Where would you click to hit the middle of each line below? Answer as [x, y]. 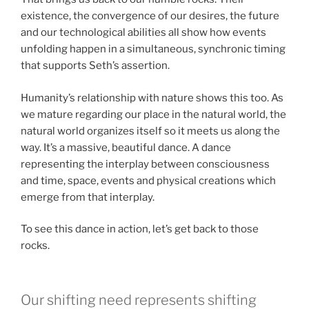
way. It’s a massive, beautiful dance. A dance [126, 147]
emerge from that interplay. [88, 197]
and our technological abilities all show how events [143, 33]
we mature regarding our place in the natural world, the [153, 114]
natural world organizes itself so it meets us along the [150, 131]
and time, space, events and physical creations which [148, 180]
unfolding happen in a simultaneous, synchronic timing [153, 49]
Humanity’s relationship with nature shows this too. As [152, 98]
